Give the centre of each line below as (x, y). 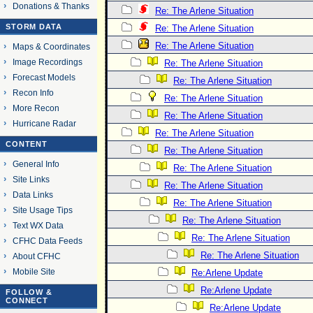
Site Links (31, 179)
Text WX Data (38, 225)
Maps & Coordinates (51, 46)
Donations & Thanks (51, 6)
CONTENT (27, 144)
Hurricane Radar (44, 123)
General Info (36, 164)
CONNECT (27, 300)
